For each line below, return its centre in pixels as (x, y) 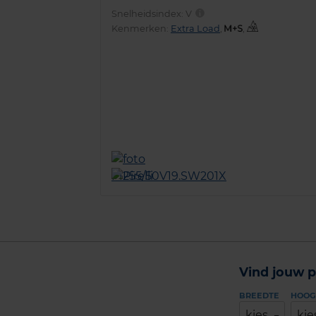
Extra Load (195, 28)
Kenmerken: (141, 28)
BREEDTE (259, 296)
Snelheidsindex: (148, 13)
